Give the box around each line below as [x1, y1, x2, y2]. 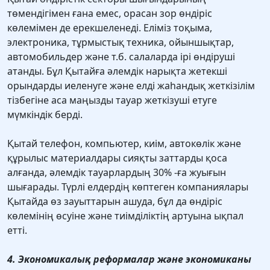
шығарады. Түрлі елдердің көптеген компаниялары [7, 180, 248, 194]
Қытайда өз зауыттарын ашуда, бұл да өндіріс [7, 195, 222, 209]
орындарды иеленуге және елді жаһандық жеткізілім [7, 79, 255, 93]
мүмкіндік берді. [7, 108, 83, 122]
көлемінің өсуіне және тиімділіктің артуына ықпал [7, 209, 243, 223]
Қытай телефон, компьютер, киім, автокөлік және [7, 137, 241, 151]
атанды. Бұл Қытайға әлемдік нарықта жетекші [7, 64, 227, 78]
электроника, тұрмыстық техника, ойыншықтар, [7, 36, 234, 49]
